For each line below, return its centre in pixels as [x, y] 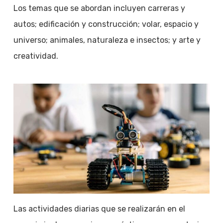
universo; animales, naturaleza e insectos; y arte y [107, 40]
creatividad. [36, 56]
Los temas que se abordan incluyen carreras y [99, 8]
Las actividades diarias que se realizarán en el [99, 209]
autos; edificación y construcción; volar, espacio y [106, 24]
